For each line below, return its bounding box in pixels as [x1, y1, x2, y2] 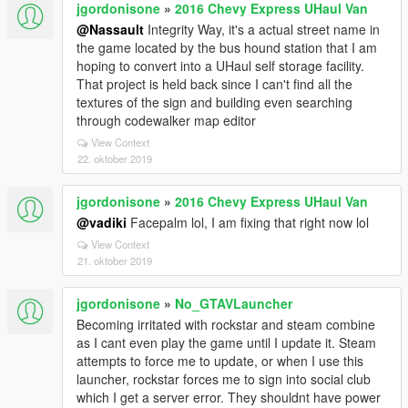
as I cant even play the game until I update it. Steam [76, 333, 376, 352]
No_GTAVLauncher [175, 294, 292, 312]
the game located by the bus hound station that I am [76, 38, 377, 56]
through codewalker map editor [76, 111, 256, 129]
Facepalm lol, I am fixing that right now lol [127, 213, 369, 231]
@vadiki [76, 213, 127, 231]
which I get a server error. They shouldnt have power [76, 388, 381, 406]
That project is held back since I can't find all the [76, 75, 352, 93]
